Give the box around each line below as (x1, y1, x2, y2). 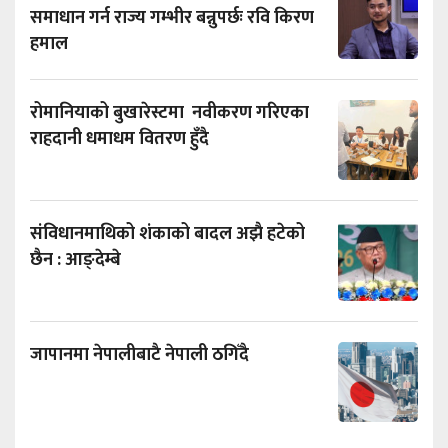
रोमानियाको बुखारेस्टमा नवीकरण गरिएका (30, 98, 309, 128)
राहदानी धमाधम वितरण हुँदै (30, 124, 213, 154)
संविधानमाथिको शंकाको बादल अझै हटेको (30, 219, 305, 249)
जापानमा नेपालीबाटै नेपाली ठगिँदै (30, 340, 249, 370)
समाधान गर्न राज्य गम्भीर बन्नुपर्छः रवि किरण (30, 3, 314, 33)
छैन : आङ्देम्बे (30, 245, 121, 275)
